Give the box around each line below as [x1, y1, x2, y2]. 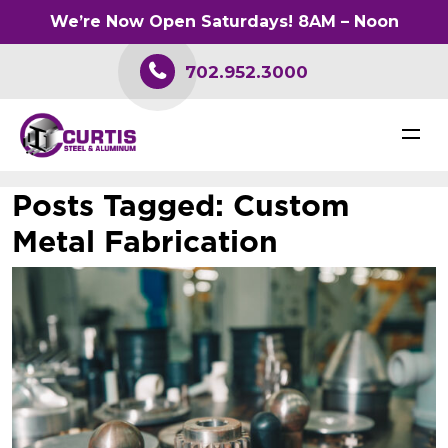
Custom [224, 187, 350, 224]
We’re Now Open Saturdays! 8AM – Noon [49, 12, 399, 31]
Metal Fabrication [12, 223, 278, 260]
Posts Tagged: [12, 187, 224, 224]
